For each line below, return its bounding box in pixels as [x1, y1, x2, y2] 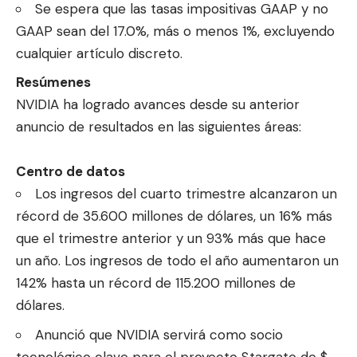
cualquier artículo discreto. [16, 44, 182, 62]
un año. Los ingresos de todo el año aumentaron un [16, 252, 339, 270]
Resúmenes [16, 73, 91, 92]
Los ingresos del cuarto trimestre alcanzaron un [35, 185, 337, 203]
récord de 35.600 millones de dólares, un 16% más [16, 207, 332, 226]
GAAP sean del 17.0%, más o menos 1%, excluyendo [16, 22, 335, 40]
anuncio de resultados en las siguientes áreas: [16, 118, 301, 136]
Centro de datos [16, 163, 125, 181]
